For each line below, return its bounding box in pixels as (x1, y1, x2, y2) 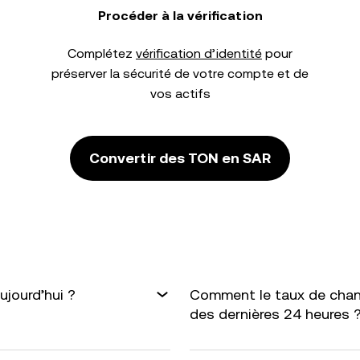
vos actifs (149, 86, 211, 101)
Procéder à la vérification (97, 8, 263, 23)
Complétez (67, 46, 136, 61)
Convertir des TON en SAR (89, 149, 271, 166)
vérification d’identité (136, 46, 262, 61)
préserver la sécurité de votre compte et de (51, 66, 309, 81)
